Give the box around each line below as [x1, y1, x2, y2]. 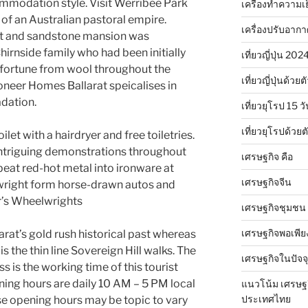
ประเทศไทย [241, 293, 291, 305]
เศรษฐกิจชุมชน [241, 201, 306, 213]
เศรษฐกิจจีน [241, 176, 291, 188]
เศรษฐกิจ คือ [241, 151, 293, 162]
